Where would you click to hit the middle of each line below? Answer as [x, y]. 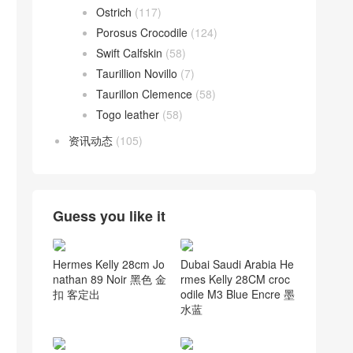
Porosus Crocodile [142, 32]
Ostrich [114, 12]
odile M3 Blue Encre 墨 [237, 294]
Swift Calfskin [129, 53]
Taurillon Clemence [144, 94]
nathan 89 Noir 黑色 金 [110, 279]
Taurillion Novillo [137, 73]
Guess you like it [109, 216]
